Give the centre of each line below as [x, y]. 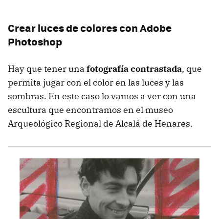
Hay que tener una [47, 68]
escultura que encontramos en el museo [90, 109]
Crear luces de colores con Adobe [90, 27]
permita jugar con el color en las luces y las [96, 82]
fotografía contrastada [134, 68]
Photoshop [35, 41]
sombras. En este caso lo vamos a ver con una [102, 96]
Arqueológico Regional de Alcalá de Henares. [100, 123]
